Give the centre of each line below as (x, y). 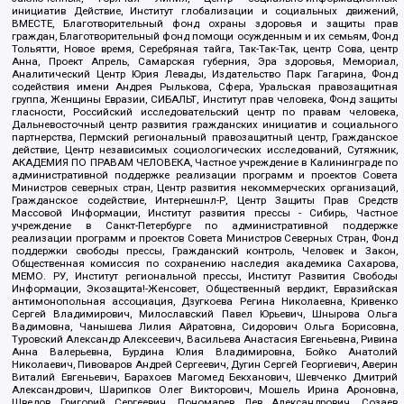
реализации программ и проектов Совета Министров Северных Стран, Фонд (205, 239)
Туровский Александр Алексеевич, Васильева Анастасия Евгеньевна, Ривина (205, 340)
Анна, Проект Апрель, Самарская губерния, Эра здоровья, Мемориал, (205, 62)
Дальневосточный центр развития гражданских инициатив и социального (205, 125)
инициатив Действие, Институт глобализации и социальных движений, (205, 11)
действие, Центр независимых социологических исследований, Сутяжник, (205, 150)
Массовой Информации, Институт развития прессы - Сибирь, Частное (205, 213)
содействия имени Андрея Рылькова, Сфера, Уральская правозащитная (205, 87)
